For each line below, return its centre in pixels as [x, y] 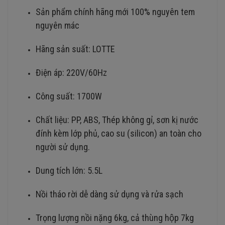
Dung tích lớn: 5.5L [69, 171]
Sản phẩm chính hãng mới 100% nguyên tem [115, 12]
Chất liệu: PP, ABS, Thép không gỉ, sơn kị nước [117, 120]
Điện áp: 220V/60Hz [71, 73]
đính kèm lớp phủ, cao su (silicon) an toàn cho [119, 134]
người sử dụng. [63, 147]
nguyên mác [58, 26]
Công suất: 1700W [69, 96]
